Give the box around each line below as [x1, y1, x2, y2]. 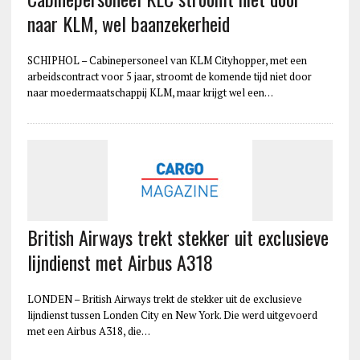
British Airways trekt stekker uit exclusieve [27, 222, 329, 252]
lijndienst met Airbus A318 [27, 247, 213, 276]
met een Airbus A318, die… [27, 323, 150, 338]
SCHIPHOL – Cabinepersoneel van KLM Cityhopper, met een [27, 52, 307, 67]
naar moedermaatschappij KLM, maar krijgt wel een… [27, 84, 273, 100]
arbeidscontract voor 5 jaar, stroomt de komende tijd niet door [27, 68, 312, 84]
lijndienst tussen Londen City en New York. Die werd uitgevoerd [27, 307, 317, 322]
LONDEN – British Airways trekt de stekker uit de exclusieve [27, 291, 302, 306]
